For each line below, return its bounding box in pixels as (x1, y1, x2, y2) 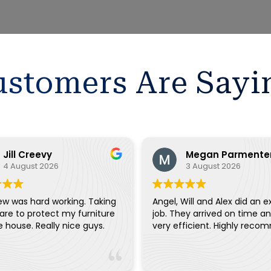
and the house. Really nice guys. (35, 220, 105, 232)
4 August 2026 (2, 160, 59, 172)
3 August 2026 (185, 160, 241, 172)
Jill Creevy (2, 148, 52, 161)
